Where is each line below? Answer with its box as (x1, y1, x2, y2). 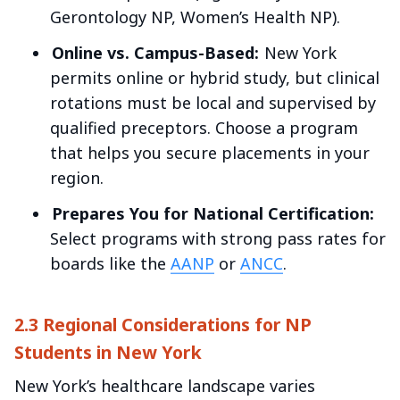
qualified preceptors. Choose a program (50, 116, 358, 138)
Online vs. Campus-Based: (51, 41, 259, 63)
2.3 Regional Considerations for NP (14, 312, 312, 337)
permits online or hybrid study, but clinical (50, 66, 379, 88)
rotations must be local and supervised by (50, 91, 376, 113)
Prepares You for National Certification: (51, 202, 374, 224)
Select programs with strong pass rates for (50, 227, 386, 249)
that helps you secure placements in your (50, 141, 370, 163)
